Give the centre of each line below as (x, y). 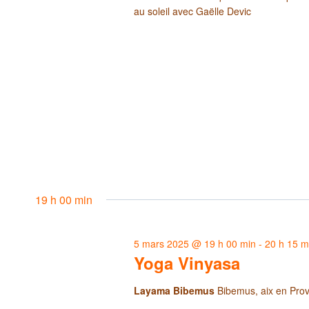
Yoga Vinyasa (187, 262)
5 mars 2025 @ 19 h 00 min (195, 243)
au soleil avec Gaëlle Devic (193, 11)
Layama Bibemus (176, 290)
